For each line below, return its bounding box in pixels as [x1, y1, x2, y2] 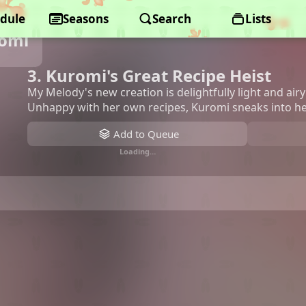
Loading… [119, 146, 156, 157]
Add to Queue [113, 127, 179, 141]
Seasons [63, 11, 109, 27]
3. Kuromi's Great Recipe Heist [27, 64, 271, 87]
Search [152, 11, 192, 27]
